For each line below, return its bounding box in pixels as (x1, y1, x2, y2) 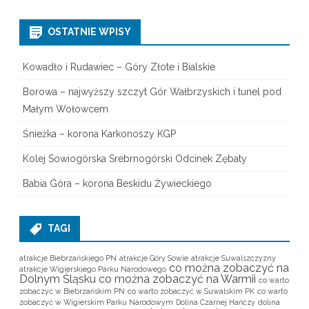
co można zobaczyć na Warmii (99, 272, 256, 286)
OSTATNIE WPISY (48, 26, 131, 37)
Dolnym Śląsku (19, 272, 96, 286)
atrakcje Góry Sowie (119, 253, 188, 262)
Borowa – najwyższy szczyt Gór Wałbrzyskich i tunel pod (23, 86, 281, 97)
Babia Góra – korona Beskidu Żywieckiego (23, 177, 212, 189)
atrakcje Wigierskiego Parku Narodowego (19, 264, 166, 273)
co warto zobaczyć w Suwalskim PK (128, 286, 255, 295)
